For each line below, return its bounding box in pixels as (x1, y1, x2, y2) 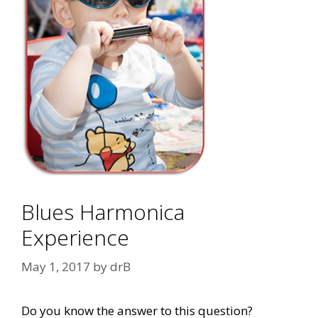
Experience (21, 222, 129, 252)
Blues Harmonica (21, 197, 185, 226)
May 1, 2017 (21, 258, 90, 275)
